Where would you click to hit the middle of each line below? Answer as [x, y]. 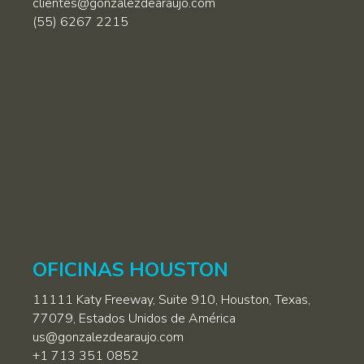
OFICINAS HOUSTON [130, 270]
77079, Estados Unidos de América [134, 319]
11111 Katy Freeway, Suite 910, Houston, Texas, [171, 300]
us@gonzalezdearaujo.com [108, 338]
